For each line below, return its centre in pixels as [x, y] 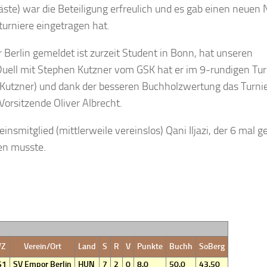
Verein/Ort [42, 246]
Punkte [150, 246]
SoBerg [212, 246]
